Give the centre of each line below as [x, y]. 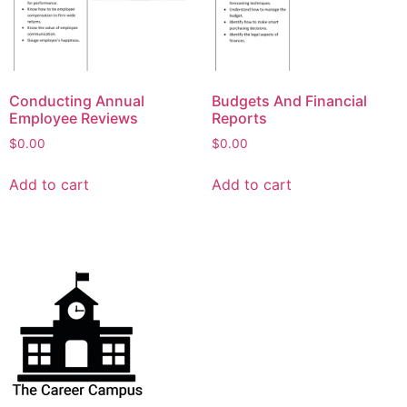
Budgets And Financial [289, 101]
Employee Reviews [74, 119]
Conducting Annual [77, 101]
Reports [239, 119]
